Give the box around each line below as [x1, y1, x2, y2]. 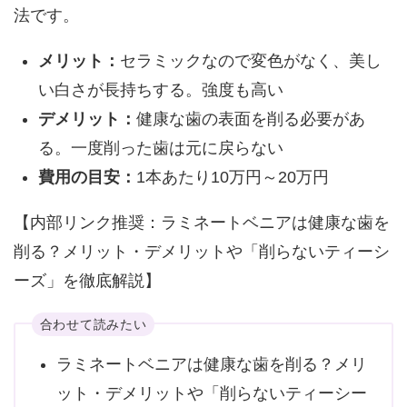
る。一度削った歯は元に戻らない [37, 138, 283, 157]
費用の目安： [37, 167, 136, 186]
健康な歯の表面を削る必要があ [135, 109, 365, 128]
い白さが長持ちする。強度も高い [37, 80, 283, 99]
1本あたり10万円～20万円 [135, 167, 329, 186]
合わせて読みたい [39, 316, 147, 332]
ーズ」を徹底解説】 [13, 271, 161, 290]
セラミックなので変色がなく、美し [119, 51, 382, 70]
